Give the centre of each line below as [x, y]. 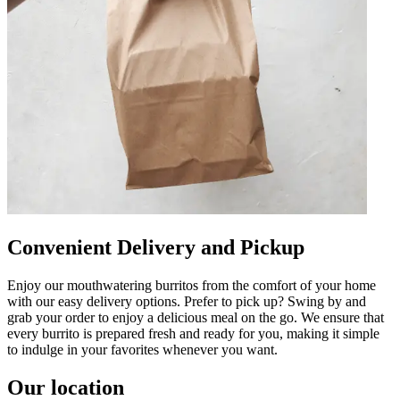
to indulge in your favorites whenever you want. [142, 350]
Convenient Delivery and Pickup [156, 248]
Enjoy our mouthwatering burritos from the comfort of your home [192, 285]
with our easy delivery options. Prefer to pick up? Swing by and [187, 301]
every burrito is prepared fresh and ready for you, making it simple [193, 333]
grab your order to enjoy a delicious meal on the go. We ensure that [196, 317]
